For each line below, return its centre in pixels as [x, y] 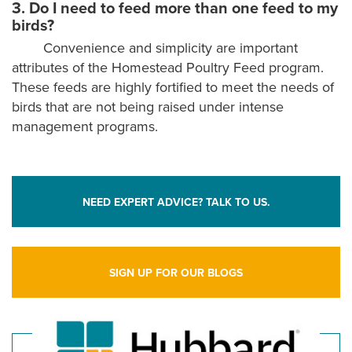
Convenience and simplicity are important [170, 48]
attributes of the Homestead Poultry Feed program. [168, 68]
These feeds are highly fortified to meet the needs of [173, 87]
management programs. [85, 126]
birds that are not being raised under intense [148, 107]
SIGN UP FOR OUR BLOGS [176, 273]
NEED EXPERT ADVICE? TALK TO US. [176, 202]
